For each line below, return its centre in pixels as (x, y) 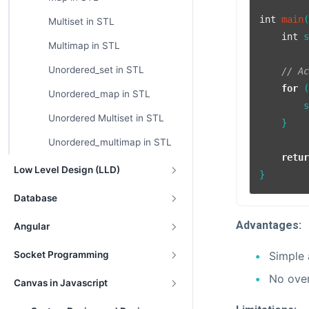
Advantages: (269, 225)
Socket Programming (61, 255)
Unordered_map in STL (99, 94)
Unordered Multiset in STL (106, 118)
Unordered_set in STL (96, 70)
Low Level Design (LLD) (67, 170)
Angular (32, 226)
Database (36, 198)
